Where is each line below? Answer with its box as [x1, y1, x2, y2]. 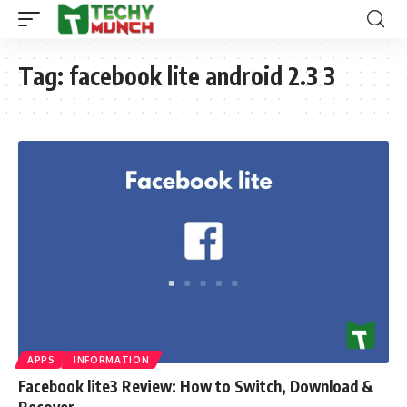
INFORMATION [73, 353, 150, 365]
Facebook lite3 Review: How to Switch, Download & [18, 375, 373, 396]
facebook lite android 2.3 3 [69, 61, 335, 91]
